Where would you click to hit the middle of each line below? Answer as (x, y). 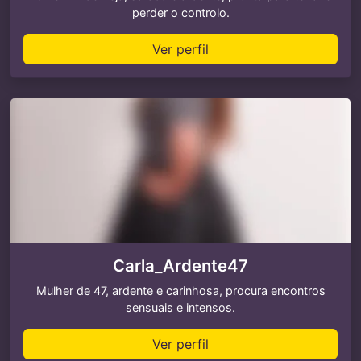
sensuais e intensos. (180, 307)
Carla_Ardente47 (180, 266)
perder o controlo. (180, 12)
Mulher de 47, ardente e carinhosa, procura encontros (180, 290)
